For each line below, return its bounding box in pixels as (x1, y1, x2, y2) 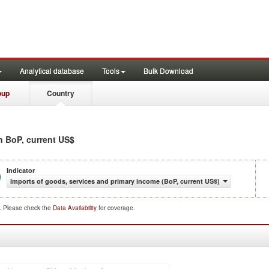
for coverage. (98, 204, 135, 212)
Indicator (7, 166, 35, 175)
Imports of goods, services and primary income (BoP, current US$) (10, 177, 220, 186)
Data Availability (53, 204, 98, 212)
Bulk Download (144, 65, 193, 76)
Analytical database (20, 65, 84, 76)
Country (47, 88, 74, 98)
